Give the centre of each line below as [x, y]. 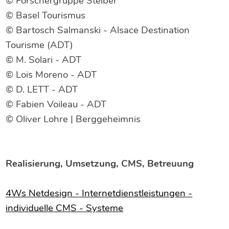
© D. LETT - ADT [42, 89]
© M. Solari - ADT [44, 60]
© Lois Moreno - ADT [51, 75]
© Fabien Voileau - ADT [56, 104]
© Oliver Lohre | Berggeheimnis [73, 119]
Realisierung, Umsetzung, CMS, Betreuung [100, 164]
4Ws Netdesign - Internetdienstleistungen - [99, 193]
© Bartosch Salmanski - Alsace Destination [98, 30]
